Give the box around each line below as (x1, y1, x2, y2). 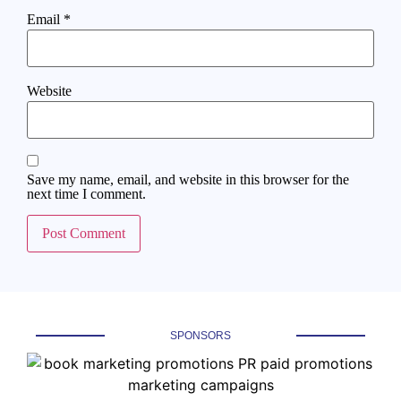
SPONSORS (170, 329, 231, 343)
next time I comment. (27, 186, 146, 202)
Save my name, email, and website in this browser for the (27, 172, 349, 188)
